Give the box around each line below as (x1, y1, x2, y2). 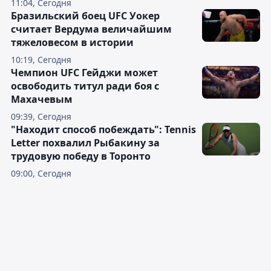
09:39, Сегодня (11, 111, 71, 123)
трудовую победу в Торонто (11, 149, 151, 163)
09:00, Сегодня (11, 168, 71, 180)
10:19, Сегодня (11, 54, 71, 66)
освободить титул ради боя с (11, 79, 159, 93)
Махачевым (11, 93, 73, 106)
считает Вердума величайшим (11, 22, 172, 36)
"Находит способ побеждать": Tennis (11, 123, 196, 137)
